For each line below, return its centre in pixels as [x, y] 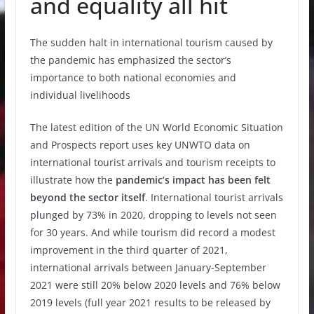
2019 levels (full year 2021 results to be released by [150, 302]
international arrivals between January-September [148, 267]
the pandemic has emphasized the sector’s [130, 60]
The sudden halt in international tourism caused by [151, 42]
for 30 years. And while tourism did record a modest [152, 232]
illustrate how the [73, 180]
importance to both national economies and [133, 77]
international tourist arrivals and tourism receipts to [152, 162]
